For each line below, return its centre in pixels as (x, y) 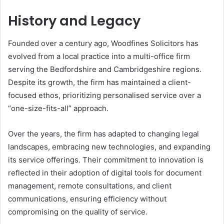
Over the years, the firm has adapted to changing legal (103, 133)
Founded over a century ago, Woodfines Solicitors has (103, 43)
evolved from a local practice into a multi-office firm (99, 56)
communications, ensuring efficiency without (87, 198)
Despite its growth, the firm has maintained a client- (99, 82)
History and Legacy (74, 21)
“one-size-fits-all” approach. (58, 108)
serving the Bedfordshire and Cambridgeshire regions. (105, 69)
